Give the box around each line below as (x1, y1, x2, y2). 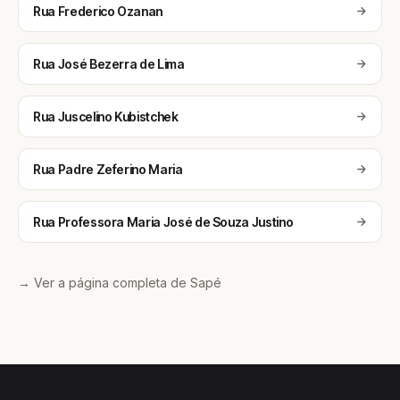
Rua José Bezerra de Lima (33, 56, 185, 71)
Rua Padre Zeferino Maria (33, 162, 183, 177)
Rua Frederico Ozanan (33, 4, 162, 19)
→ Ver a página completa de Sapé (18, 275, 221, 290)
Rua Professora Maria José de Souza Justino (33, 214, 294, 229)
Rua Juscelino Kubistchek (33, 109, 179, 124)
